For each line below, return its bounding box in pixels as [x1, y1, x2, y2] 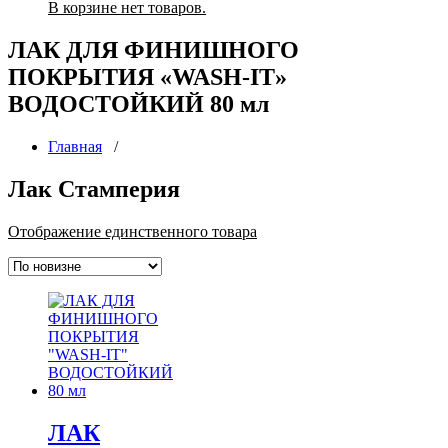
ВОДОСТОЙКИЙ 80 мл [8, 90, 269, 117]
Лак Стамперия [8, 175, 180, 202]
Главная [48, 137, 102, 155]
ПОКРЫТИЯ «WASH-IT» [8, 63, 287, 90]
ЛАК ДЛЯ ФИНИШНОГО [8, 36, 299, 63]
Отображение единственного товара [8, 222, 257, 240]
